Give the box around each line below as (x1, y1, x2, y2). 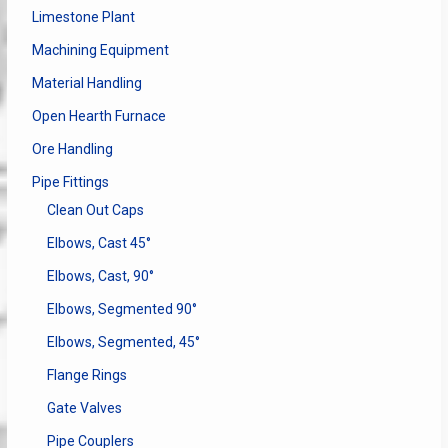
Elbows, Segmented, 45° (46, 333, 200, 350)
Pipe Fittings (31, 173, 109, 190)
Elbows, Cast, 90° (46, 267, 154, 284)
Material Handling (31, 74, 142, 91)
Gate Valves (46, 399, 122, 416)
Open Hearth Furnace (31, 107, 166, 124)
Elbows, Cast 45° (46, 234, 151, 251)
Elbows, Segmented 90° (46, 300, 197, 317)
